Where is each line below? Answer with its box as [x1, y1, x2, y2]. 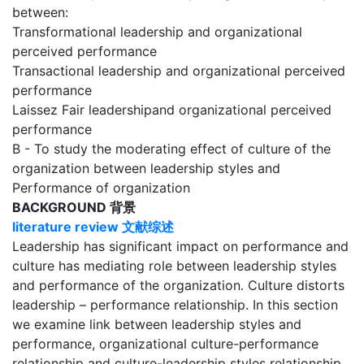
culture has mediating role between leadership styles [12, 258, 336, 275]
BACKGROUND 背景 [12, 199, 136, 216]
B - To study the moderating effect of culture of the [12, 141, 331, 158]
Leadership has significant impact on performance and [12, 238, 349, 255]
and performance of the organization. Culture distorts [12, 277, 344, 294]
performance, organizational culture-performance [12, 336, 318, 353]
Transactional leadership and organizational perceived [12, 63, 345, 80]
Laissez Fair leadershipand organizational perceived [12, 102, 331, 119]
